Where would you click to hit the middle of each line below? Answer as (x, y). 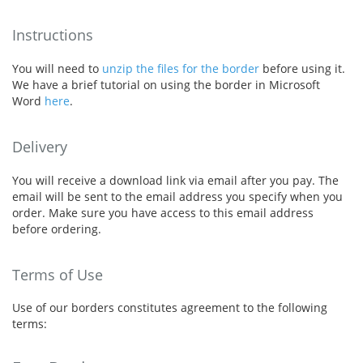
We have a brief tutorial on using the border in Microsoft (166, 84)
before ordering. (57, 228)
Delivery (40, 146)
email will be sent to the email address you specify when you (177, 196)
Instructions (53, 34)
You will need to (57, 68)
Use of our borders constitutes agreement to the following (170, 308)
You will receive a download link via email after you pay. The (175, 180)
